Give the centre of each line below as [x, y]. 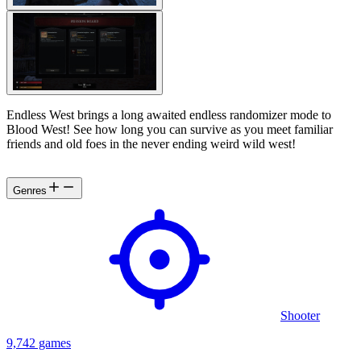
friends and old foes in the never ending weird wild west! [151, 143]
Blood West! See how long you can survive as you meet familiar [170, 129]
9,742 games [39, 342]
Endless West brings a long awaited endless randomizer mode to [169, 114]
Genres [30, 190]
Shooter [300, 315]
